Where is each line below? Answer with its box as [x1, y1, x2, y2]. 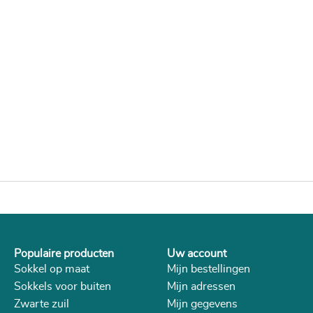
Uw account [167, 248, 226, 260]
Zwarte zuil [14, 298, 69, 310]
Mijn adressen [167, 281, 235, 293]
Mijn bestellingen [167, 263, 250, 275]
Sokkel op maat [14, 263, 89, 275]
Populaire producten [14, 248, 114, 260]
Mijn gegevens [167, 298, 238, 310]
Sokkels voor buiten [14, 281, 111, 293]
